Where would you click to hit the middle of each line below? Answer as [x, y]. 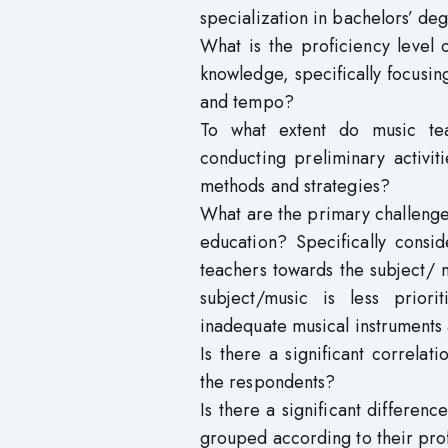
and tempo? [247, 102]
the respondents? [268, 382]
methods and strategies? [295, 186]
